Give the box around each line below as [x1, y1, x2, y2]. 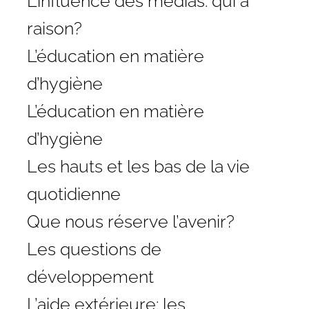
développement [26, 266, 154, 287]
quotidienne [26, 183, 121, 204]
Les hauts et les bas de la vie [26, 155, 250, 177]
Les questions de [26, 238, 161, 259]
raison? [26, 17, 82, 39]
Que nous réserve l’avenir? [26, 210, 235, 232]
